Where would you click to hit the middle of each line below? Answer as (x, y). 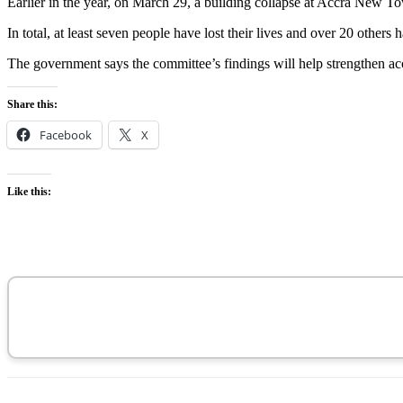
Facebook (66, 134)
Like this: (29, 191)
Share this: (32, 104)
